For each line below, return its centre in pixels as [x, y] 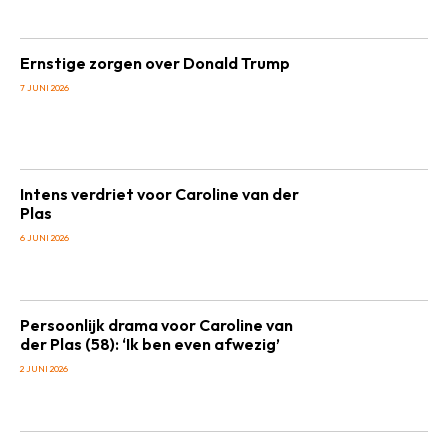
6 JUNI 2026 [44, 237]
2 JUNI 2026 [44, 368]
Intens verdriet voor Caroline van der [159, 194]
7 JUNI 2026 [44, 87]
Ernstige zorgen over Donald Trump [155, 63]
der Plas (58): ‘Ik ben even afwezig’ [150, 344]
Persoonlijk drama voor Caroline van [156, 325]
